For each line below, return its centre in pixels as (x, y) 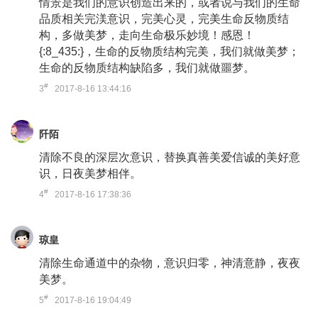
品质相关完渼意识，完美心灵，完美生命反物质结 (164, 19)
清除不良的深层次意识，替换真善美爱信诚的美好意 (170, 157)
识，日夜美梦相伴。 (90, 174)
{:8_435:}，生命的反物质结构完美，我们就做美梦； (169, 51)
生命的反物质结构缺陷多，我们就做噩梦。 (147, 68)
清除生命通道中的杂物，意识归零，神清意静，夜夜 (170, 263)
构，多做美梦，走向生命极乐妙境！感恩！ (147, 35)
